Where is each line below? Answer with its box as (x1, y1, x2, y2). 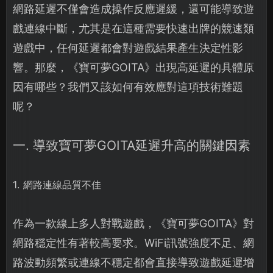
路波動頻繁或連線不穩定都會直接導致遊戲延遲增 (13, 256, 254, 269)
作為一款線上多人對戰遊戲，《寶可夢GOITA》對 (13, 217, 254, 230)
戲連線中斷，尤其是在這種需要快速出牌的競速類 (13, 22, 254, 35)
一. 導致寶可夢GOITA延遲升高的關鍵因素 (13, 138, 250, 154)
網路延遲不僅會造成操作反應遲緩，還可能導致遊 (13, 2, 254, 16)
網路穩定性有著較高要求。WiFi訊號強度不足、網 (13, 236, 254, 250)
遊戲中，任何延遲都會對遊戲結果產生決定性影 (13, 41, 243, 55)
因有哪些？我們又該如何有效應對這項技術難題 (13, 80, 243, 94)
